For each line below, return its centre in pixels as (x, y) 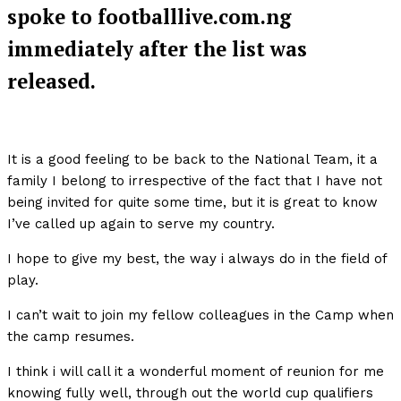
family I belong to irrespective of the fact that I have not (195, 181)
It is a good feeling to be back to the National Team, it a (192, 160)
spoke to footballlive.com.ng (149, 16)
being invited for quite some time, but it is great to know (192, 203)
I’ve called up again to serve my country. (141, 224)
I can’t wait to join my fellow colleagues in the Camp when (200, 316)
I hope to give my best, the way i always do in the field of (197, 259)
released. (51, 81)
